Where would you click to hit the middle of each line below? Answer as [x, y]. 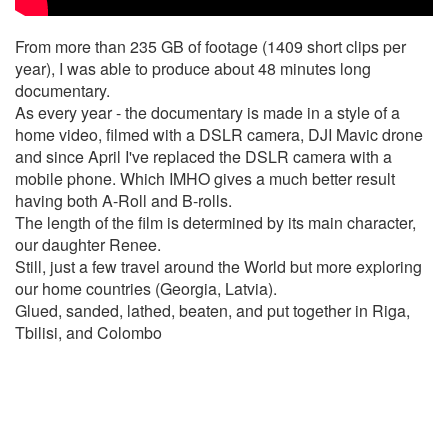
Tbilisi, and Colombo [88, 333]
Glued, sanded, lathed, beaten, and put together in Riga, [212, 311]
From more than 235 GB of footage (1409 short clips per [210, 47]
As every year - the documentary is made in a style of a [207, 113]
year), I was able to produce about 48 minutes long [193, 69]
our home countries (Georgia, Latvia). [146, 289]
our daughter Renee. [90, 245]
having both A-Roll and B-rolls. [123, 201]
